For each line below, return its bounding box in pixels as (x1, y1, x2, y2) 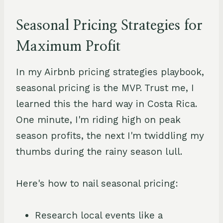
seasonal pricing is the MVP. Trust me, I (16, 82, 194, 94)
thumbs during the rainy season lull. (16, 145, 182, 157)
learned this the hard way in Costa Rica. (16, 98, 197, 110)
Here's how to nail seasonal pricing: (16, 177, 178, 189)
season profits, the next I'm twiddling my (16, 129, 204, 141)
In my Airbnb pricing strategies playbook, (16, 66, 204, 78)
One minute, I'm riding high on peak (16, 113, 181, 125)
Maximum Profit (16, 39, 120, 54)
